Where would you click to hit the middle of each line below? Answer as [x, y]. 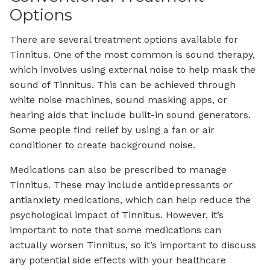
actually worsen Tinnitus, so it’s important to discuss [133, 245]
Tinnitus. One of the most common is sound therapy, [132, 54]
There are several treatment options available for [124, 39]
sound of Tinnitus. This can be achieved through [123, 84]
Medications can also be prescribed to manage [118, 169]
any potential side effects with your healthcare [118, 260]
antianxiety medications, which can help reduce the [130, 199]
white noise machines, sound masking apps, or [118, 99]
